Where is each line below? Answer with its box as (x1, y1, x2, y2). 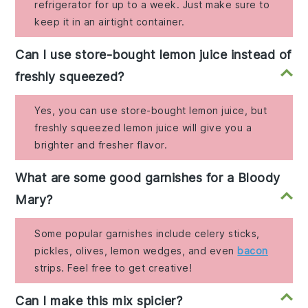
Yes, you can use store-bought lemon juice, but (34, 104, 267, 116)
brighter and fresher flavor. (34, 138, 168, 151)
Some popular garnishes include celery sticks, (34, 227, 260, 239)
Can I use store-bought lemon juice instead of (15, 47, 291, 62)
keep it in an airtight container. (34, 15, 185, 27)
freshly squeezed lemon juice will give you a (34, 121, 252, 133)
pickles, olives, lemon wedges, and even (34, 244, 238, 256)
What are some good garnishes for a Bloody (15, 170, 280, 185)
